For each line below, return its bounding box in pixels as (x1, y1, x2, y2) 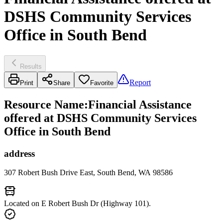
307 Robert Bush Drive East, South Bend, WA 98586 (4, 168, 173, 177)
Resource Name (4, 98, 84, 111)
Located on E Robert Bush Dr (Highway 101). (4, 199, 151, 208)
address (4, 148, 35, 159)
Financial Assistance (88, 98, 192, 111)
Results (20, 62, 42, 70)
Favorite (90, 79, 113, 87)
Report (129, 78, 151, 87)
